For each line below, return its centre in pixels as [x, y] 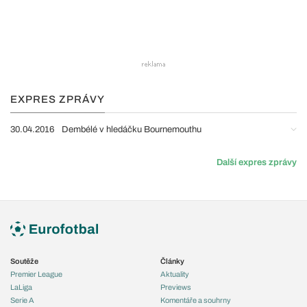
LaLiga [21, 287]
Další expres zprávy [257, 162]
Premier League [36, 274]
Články [172, 261]
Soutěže [24, 261]
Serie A [22, 300]
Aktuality [175, 274]
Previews [176, 287]
